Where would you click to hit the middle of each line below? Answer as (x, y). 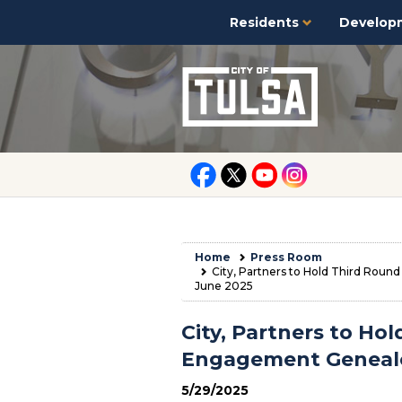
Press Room (286, 257)
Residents (266, 22)
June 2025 (224, 286)
